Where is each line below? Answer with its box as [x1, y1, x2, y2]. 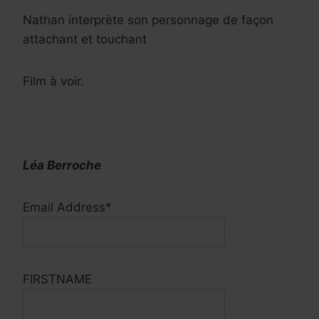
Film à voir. [23, 73, 84, 88]
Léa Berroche [23, 157, 101, 172]
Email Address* [23, 199, 112, 214]
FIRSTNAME [23, 272, 92, 287]
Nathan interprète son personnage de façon [23, 12, 273, 27]
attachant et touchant [23, 31, 147, 46]
